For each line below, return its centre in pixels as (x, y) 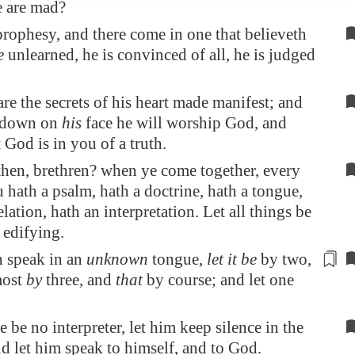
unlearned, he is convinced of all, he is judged (160, 55)
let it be (232, 259)
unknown (117, 259)
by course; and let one (218, 280)
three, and (79, 280)
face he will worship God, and (184, 123)
